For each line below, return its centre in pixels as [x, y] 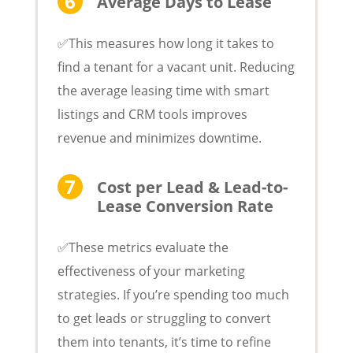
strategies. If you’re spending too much [173, 294]
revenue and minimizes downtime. [159, 137]
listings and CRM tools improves [152, 114]
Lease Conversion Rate [185, 206]
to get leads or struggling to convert [164, 318]
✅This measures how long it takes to [165, 43]
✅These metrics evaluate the [143, 247]
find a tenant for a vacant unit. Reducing [176, 67]
